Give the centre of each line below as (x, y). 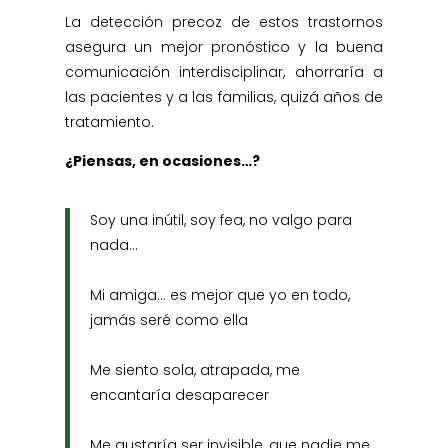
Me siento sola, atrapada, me (194, 370)
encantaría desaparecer (179, 395)
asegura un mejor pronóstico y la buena (224, 47)
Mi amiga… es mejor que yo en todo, (219, 295)
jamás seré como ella (168, 320)
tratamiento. (109, 122)
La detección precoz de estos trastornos (224, 22)
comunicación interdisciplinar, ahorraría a (224, 72)
